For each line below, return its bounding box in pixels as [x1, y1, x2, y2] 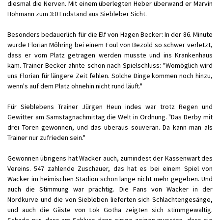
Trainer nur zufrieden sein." [7, 133, 85, 142]
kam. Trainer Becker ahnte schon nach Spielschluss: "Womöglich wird [7, 61, 213, 70]
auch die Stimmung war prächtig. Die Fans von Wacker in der [7, 185, 213, 193]
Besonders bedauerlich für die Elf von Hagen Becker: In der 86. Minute [7, 30, 213, 39]
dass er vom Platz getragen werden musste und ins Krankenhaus [7, 51, 213, 59]
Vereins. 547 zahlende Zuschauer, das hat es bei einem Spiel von [7, 164, 213, 173]
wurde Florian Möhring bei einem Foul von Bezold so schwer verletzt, [7, 40, 213, 49]
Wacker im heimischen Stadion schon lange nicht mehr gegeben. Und [7, 174, 213, 183]
